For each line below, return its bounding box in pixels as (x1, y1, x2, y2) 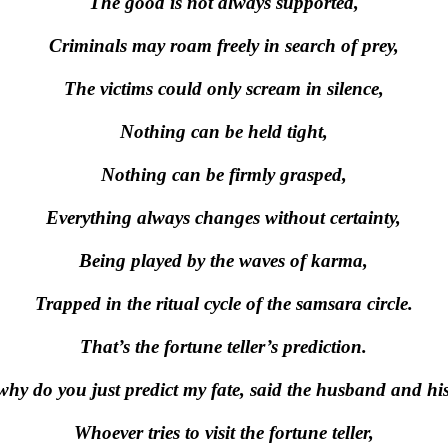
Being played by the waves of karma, (79, 250, 368, 271)
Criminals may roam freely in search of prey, (48, 35, 399, 56)
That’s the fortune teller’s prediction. (80, 336, 367, 357)
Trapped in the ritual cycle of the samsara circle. (34, 293, 413, 314)
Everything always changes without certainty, (46, 207, 401, 228)
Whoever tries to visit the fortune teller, (73, 422, 374, 443)
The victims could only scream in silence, (63, 78, 384, 99)
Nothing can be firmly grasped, (100, 164, 347, 185)
